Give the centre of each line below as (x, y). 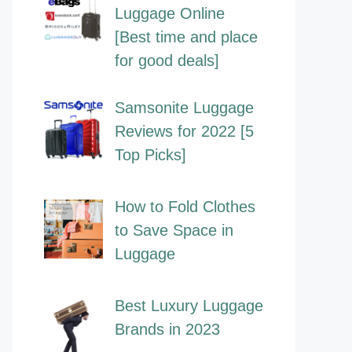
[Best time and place (186, 37)
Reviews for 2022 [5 (184, 132)
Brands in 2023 (167, 330)
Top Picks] (150, 155)
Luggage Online (170, 14)
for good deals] (167, 61)
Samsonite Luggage (184, 108)
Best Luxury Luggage (189, 306)
